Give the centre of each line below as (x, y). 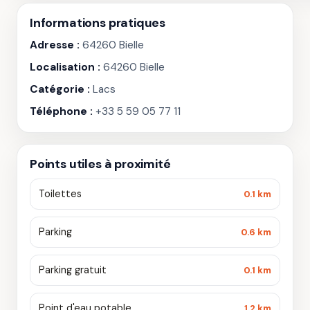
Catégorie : (60, 89)
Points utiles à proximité (100, 164)
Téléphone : (61, 111)
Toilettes (60, 194)
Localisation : (65, 67)
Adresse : (55, 45)
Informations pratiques (98, 23)
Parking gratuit (73, 270)
